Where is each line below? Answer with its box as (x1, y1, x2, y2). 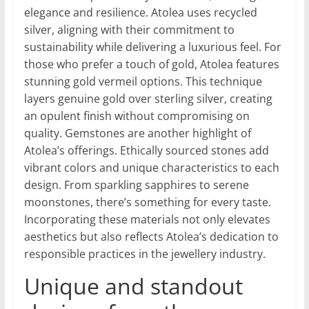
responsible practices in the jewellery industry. (23, 246, 266, 262)
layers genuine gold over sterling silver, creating (23, 91, 272, 107)
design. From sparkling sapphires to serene (23, 177, 249, 193)
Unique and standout (23, 271, 243, 301)
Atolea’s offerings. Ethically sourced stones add (23, 143, 269, 159)
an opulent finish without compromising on (23, 108, 250, 124)
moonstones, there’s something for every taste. (23, 195, 271, 210)
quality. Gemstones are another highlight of (23, 126, 251, 141)
